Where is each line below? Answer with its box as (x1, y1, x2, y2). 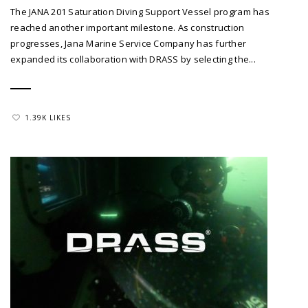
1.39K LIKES (25, 112, 71, 122)
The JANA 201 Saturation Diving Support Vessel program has (10, 5, 269, 19)
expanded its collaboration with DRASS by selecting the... (10, 53, 256, 66)
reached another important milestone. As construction (10, 21, 245, 34)
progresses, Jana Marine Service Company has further (10, 37, 247, 50)
